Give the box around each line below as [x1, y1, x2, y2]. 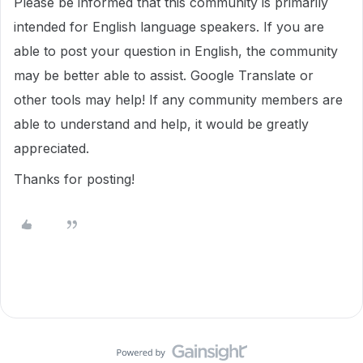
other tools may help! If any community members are [14, 92, 343, 108]
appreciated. [14, 140, 89, 156]
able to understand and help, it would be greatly [14, 116, 309, 132]
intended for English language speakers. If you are [14, 19, 324, 35]
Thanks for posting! [14, 171, 135, 187]
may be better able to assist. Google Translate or [14, 67, 314, 83]
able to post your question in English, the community [14, 43, 338, 59]
